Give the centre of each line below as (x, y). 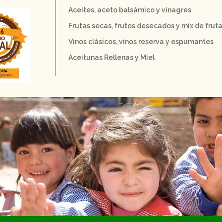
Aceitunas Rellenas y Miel (111, 57)
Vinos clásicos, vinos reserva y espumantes (141, 41)
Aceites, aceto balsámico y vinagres (130, 10)
